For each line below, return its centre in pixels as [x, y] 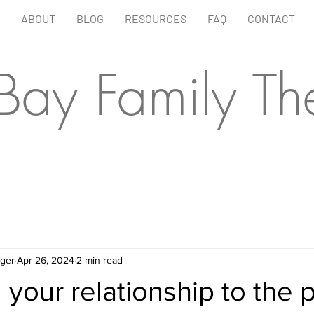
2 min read [100, 260]
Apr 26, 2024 [46, 260]
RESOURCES [156, 19]
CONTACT [271, 19]
